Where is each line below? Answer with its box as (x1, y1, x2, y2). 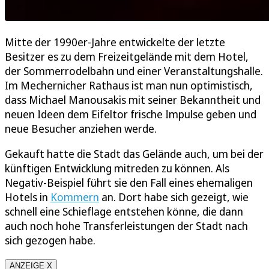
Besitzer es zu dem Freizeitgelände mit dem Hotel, (5, 49, 249, 64)
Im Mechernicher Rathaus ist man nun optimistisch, (5, 78, 253, 93)
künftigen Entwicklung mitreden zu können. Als (5, 161, 229, 176)
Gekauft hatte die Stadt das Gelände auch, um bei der (5, 147, 264, 162)
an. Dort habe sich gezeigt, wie (99, 190, 249, 205)
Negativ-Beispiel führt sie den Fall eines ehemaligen (5, 175, 253, 190)
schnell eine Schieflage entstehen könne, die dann (5, 204, 243, 219)
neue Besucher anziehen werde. (5, 121, 157, 136)
